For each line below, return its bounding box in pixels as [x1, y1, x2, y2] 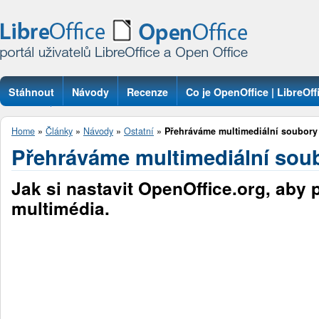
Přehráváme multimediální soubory [164, 125, 318, 137]
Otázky [9, 114, 42, 128]
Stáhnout [9, 85, 54, 99]
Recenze [127, 85, 168, 99]
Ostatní [124, 125, 154, 137]
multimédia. [11, 196, 110, 221]
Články [46, 125, 73, 137]
